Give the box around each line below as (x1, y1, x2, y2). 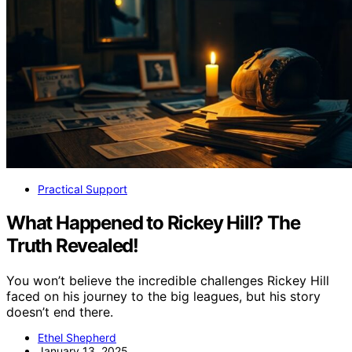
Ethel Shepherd (38, 331, 116, 344)
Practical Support (38, 182, 127, 196)
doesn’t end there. (6, 304, 113, 320)
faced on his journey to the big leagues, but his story (6, 288, 321, 304)
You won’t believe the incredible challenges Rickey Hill (6, 273, 329, 288)
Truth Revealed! (6, 234, 139, 258)
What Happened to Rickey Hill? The (6, 211, 300, 235)
